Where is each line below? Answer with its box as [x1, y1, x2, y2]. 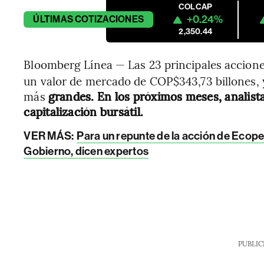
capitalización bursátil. [24, 104, 144, 119]
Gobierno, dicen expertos [24, 144, 149, 158]
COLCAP [179, 2, 213, 12]
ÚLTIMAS [33, 14, 73, 25]
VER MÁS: [24, 129, 76, 143]
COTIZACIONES [75, 14, 144, 25]
